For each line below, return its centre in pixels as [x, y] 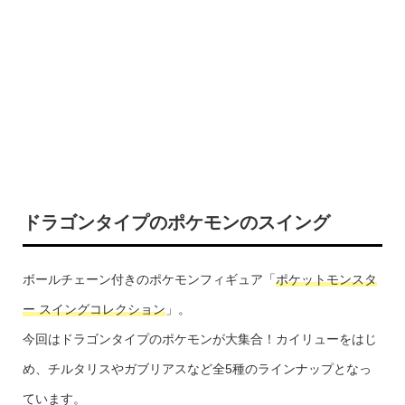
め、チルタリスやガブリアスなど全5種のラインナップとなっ [197, 369]
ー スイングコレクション [94, 309]
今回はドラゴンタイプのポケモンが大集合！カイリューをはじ [199, 339]
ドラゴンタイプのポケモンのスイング [176, 222]
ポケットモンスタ [326, 279]
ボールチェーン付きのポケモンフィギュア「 [149, 279]
